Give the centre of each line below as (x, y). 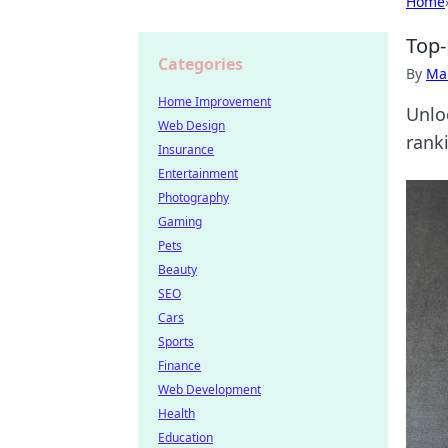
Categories (200, 64)
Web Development (209, 389)
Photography (193, 197)
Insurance (186, 149)
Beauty (177, 269)
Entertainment (198, 173)
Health (176, 413)
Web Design (191, 125)
